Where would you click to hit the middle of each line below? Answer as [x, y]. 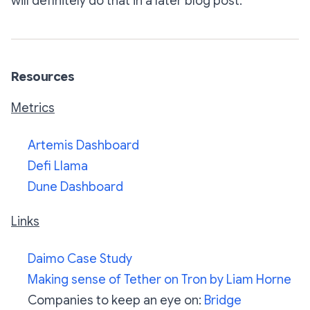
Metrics [33, 108]
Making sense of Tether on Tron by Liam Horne [159, 280]
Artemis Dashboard [83, 146]
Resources [43, 77]
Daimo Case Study [80, 259]
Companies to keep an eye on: [116, 301]
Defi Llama [58, 166]
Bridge [223, 301]
